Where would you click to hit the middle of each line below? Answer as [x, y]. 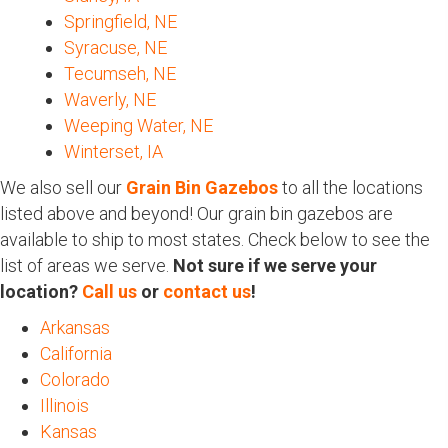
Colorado [75, 380]
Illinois [64, 406]
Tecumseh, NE [120, 74]
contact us [207, 292]
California [76, 354]
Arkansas [75, 328]
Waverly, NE [110, 100]
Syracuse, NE [115, 48]
